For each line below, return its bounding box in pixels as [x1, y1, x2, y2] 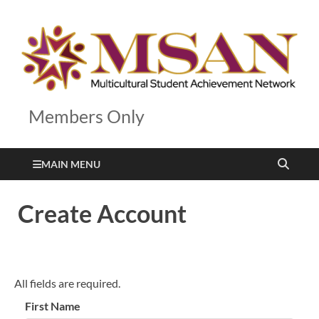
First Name [25, 298, 80, 313]
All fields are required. [14, 276, 120, 290]
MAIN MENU [41, 157, 100, 170]
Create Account [18, 198, 187, 228]
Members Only [28, 105, 145, 127]
